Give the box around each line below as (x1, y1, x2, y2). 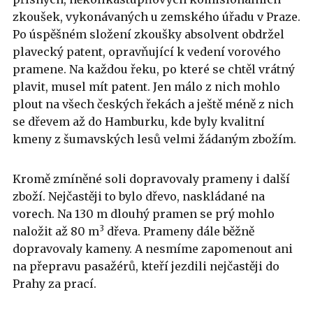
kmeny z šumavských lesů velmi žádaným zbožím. (13, 131, 296, 146)
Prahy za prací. (13, 276, 96, 291)
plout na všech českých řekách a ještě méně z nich (13, 96, 293, 111)
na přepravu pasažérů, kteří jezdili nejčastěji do (13, 259, 279, 273)
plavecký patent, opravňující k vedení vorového (13, 44, 281, 59)
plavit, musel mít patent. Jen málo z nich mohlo (13, 79, 280, 94)
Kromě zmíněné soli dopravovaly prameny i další (13, 171, 290, 186)
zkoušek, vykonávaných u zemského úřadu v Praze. (13, 9, 300, 24)
